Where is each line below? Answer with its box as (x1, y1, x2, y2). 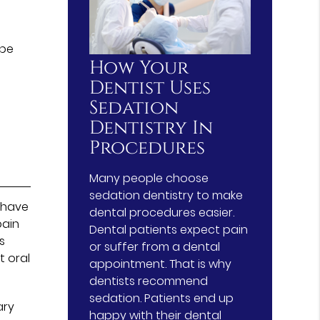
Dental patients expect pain (89, 221, 249, 239)
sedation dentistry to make (89, 187, 244, 204)
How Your (89, 56, 189, 81)
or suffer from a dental (89, 239, 221, 256)
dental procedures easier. (89, 204, 235, 221)
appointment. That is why (89, 256, 232, 273)
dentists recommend (89, 273, 209, 290)
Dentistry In (89, 116, 214, 141)
